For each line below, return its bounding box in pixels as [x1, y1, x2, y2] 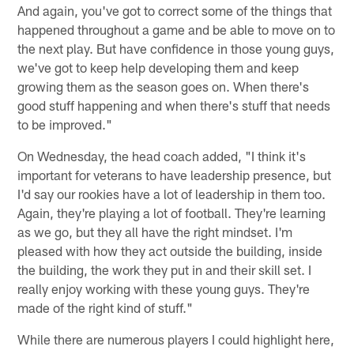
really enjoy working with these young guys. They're [17, 281, 311, 297]
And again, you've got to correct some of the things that [17, 2, 333, 19]
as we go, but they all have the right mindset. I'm [17, 224, 293, 240]
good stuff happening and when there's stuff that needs [17, 97, 331, 114]
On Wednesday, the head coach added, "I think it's [17, 148, 307, 164]
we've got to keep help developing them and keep [17, 59, 299, 76]
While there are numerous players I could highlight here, [17, 331, 335, 348]
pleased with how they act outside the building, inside [17, 243, 323, 259]
